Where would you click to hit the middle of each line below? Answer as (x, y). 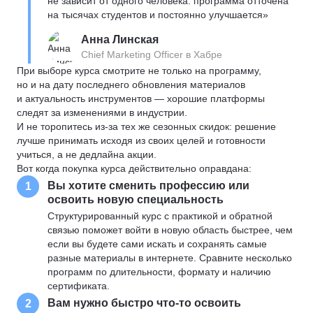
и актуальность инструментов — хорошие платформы (141, 99)
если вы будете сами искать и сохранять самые (157, 244)
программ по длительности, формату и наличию (159, 272)
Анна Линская (120, 39)
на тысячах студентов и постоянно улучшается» (158, 15)
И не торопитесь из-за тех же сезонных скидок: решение (146, 126)
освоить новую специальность (136, 199)
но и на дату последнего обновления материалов (131, 85)
